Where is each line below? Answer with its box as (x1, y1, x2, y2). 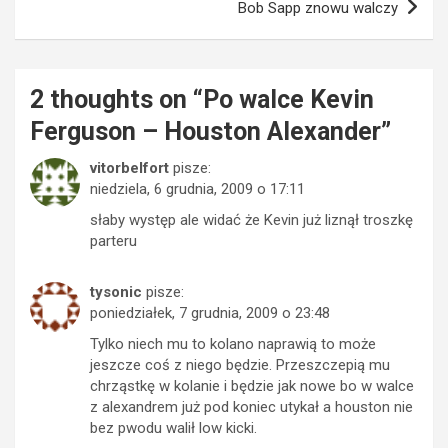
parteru (90, 231, 137, 250)
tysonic (90, 282, 142, 301)
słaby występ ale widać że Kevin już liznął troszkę (90, 210, 413, 229)
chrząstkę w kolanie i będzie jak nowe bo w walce (90, 376, 414, 395)
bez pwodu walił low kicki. (90, 418, 257, 437)
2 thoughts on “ (30, 84, 203, 114)
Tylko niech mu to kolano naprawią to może (90, 334, 376, 353)
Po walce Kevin (203, 84, 374, 114)
